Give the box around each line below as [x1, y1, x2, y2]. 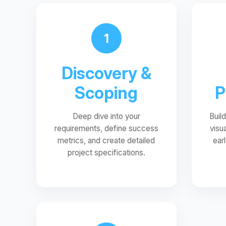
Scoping [75, 83, 138, 103]
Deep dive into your [72, 111, 140, 121]
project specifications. [67, 148, 145, 157]
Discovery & [61, 63, 151, 83]
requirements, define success [54, 124, 158, 133]
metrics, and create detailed [58, 136, 155, 145]
